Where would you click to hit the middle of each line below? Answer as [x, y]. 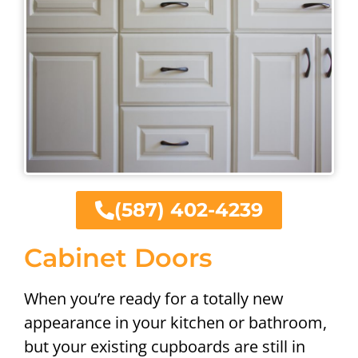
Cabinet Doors [118, 257]
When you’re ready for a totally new [154, 298]
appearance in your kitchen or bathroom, [175, 322]
